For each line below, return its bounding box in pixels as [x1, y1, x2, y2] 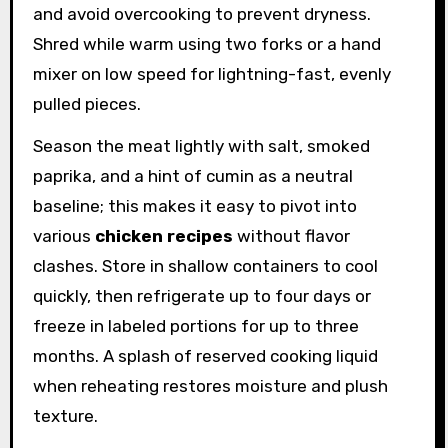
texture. [32, 406, 98, 427]
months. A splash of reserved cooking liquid [32, 346, 378, 367]
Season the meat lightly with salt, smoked [32, 136, 370, 157]
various [32, 226, 95, 247]
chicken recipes [94, 226, 233, 247]
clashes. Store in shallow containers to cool [32, 256, 378, 277]
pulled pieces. [32, 93, 141, 114]
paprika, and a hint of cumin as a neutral [32, 166, 353, 187]
